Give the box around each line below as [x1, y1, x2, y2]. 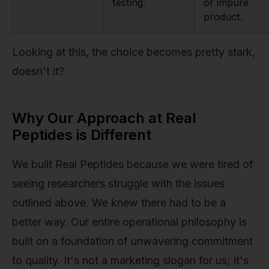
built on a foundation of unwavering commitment [12, 235, 253, 248]
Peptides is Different [12, 126, 151, 144]
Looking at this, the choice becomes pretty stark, [12, 46, 255, 59]
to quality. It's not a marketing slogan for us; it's [12, 254, 249, 267]
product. [204, 11, 243, 23]
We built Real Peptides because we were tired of [12, 158, 253, 171]
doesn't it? [12, 65, 64, 78]
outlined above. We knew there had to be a [12, 196, 226, 210]
